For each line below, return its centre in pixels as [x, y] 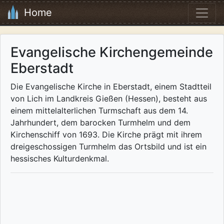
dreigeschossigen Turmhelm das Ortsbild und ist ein [108, 147]
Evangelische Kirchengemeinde [112, 52]
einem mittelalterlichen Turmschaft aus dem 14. [99, 111]
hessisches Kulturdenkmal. [60, 159]
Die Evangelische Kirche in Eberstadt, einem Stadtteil [111, 87]
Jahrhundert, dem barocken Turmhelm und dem [100, 123]
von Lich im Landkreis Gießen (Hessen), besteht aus [109, 99]
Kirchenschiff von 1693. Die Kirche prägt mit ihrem [106, 135]
